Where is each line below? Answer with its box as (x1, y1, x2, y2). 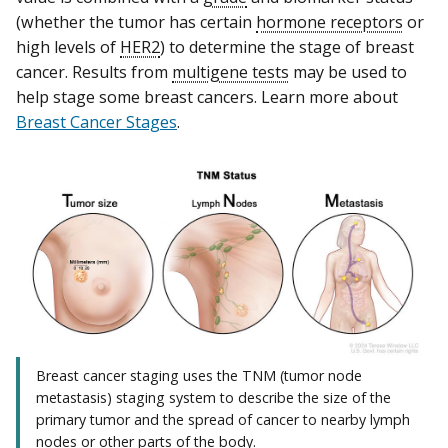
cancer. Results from (16, 61, 172, 84)
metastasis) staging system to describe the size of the (36, 388, 391, 408)
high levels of (16, 36, 120, 59)
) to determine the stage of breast (160, 36, 414, 59)
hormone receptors (256, 11, 403, 34)
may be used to (289, 61, 407, 84)
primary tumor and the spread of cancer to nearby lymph (36, 410, 410, 430)
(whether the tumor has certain (16, 11, 256, 34)
